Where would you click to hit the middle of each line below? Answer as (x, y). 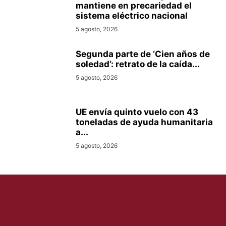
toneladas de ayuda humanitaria (144, 122)
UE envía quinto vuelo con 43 (137, 112)
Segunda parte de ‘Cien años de (143, 54)
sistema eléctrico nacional (132, 16)
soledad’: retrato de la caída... (138, 64)
